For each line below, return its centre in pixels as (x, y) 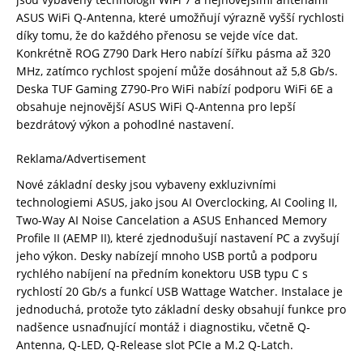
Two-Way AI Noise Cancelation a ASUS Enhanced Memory (171, 220)
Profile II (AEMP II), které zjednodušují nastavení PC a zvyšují (178, 237)
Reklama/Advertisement (81, 158)
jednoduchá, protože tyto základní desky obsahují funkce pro (181, 309)
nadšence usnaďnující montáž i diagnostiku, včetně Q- (163, 327)
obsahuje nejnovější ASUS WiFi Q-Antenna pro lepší (156, 106)
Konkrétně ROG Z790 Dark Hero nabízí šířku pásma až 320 (173, 53)
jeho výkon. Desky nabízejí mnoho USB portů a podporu (167, 255)
